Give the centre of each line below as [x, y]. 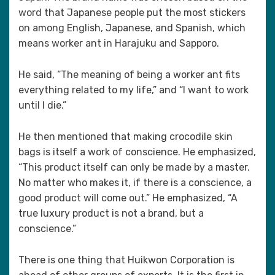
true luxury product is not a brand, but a [111, 213]
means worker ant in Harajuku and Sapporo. [119, 43]
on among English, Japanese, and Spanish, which [132, 28]
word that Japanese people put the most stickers [132, 13]
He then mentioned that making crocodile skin [126, 137]
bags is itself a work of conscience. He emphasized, [137, 152]
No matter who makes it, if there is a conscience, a [135, 183]
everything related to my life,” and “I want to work [134, 90]
